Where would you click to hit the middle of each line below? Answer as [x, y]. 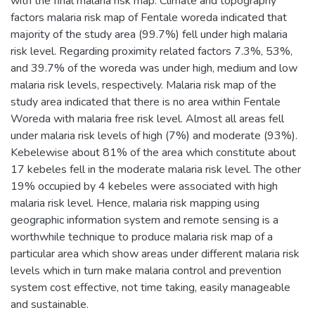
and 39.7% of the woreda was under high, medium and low [154, 68]
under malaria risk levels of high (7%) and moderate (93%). [154, 135]
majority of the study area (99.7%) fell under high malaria [149, 34]
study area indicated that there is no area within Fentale [146, 102]
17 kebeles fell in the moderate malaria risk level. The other [156, 169]
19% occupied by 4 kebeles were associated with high [144, 186]
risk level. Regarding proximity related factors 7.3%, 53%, [152, 51]
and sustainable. [50, 304]
